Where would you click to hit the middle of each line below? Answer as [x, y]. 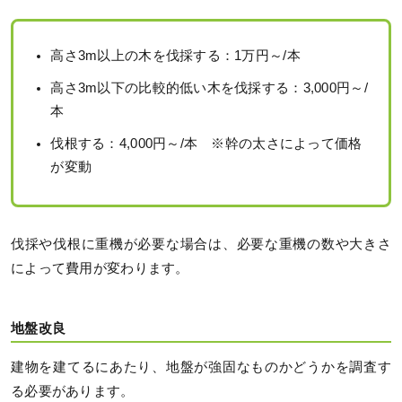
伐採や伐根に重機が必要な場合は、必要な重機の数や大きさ [201, 245]
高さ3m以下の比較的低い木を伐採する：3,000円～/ [209, 88]
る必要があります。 [73, 392]
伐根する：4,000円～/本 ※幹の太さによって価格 [206, 144]
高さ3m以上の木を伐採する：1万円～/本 [175, 56]
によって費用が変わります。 [100, 269]
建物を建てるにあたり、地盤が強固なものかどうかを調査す [201, 367]
